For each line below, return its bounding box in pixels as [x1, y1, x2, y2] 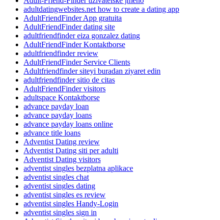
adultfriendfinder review [24, 49, 98, 57]
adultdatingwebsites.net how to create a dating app [24, 4, 179, 13]
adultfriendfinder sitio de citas [24, 75, 115, 84]
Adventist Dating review [24, 137, 100, 146]
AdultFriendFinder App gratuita [24, 13, 122, 22]
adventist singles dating [24, 181, 95, 190]
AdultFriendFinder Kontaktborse [24, 40, 125, 49]
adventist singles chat [24, 172, 89, 181]
